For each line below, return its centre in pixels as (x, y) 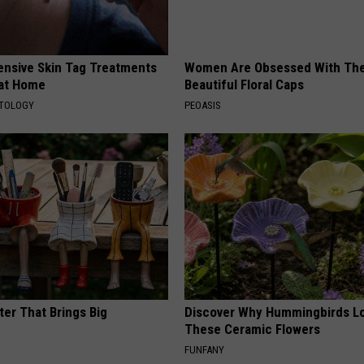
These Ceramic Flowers (253, 329)
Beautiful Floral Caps (245, 85)
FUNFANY (205, 350)
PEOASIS (203, 106)
